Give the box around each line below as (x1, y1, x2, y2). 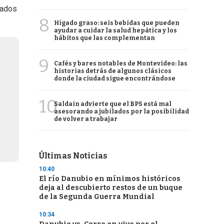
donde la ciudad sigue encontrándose (54, 75, 175, 82)
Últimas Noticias (39, 151, 107, 160)
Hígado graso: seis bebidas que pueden (54, 19, 179, 26)
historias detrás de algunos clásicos (54, 67, 171, 74)
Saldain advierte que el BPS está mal (54, 100, 171, 107)
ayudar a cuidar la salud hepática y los (54, 27, 177, 34)
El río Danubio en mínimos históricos (39, 174, 180, 183)
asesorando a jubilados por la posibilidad (54, 108, 189, 115)
